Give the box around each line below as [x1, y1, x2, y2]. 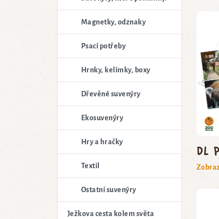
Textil [81, 161, 100, 170]
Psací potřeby [81, 42, 126, 50]
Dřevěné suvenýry [81, 89, 141, 98]
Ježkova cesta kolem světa [67, 209, 154, 218]
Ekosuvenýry [81, 113, 124, 122]
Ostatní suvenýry [81, 185, 136, 194]
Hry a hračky [81, 137, 123, 146]
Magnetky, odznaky [81, 18, 146, 26]
